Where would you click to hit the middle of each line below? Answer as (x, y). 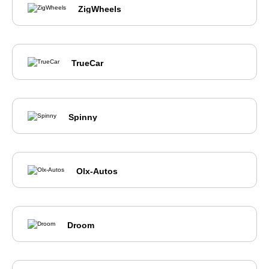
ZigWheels (100, 9)
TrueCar (87, 63)
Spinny (83, 117)
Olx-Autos (97, 171)
